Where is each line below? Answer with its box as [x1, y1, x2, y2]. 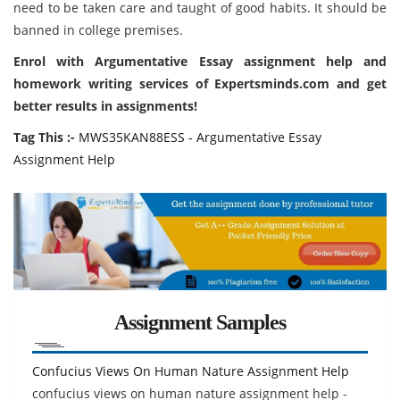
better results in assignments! [13, 97, 197, 114]
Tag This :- [13, 129, 75, 146]
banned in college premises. [13, 21, 183, 38]
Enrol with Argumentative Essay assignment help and [13, 53, 387, 70]
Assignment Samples [114, 310, 286, 334]
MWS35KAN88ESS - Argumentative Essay [79, 129, 321, 146]
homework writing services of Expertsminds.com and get [13, 75, 387, 92]
